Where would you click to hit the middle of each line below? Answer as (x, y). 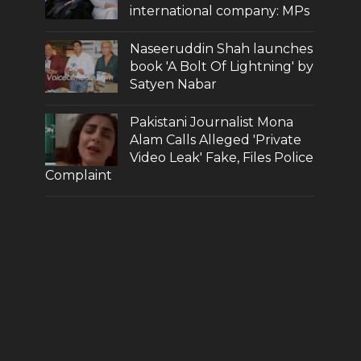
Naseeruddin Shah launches (222, 48)
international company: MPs (220, 10)
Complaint (79, 175)
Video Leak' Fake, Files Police (222, 157)
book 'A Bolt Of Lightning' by (222, 66)
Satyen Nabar (174, 84)
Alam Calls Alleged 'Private (216, 139)
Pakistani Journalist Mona (212, 122)
